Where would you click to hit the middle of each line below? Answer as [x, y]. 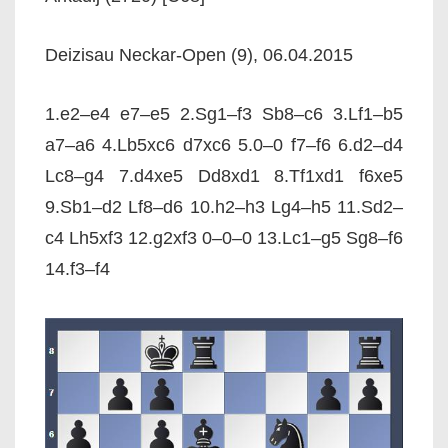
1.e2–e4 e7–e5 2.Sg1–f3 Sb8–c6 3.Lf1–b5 [224, 114]
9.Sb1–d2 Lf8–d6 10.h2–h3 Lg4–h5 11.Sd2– [224, 207]
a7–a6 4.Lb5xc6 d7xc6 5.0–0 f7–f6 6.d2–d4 [224, 145]
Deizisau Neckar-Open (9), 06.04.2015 [199, 55]
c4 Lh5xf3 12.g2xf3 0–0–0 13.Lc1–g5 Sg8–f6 [224, 238]
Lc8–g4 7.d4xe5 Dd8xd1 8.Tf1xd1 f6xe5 [224, 176]
